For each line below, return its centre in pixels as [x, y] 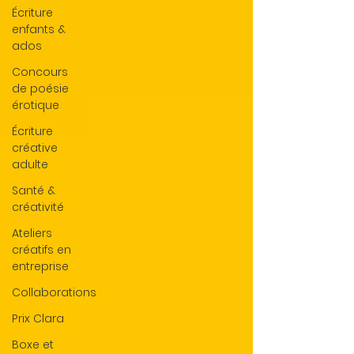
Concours [40, 72]
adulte [30, 164]
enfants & [39, 29]
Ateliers [32, 233]
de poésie [40, 88]
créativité [38, 207]
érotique [36, 105]
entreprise [40, 266]
